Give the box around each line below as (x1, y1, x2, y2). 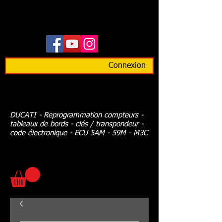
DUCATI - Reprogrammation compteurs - (10, 111, 143, 119)
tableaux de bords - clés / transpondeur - (10, 120, 143, 128)
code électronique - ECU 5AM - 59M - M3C (10, 129, 148, 137)
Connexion (109, 62, 146, 70)
